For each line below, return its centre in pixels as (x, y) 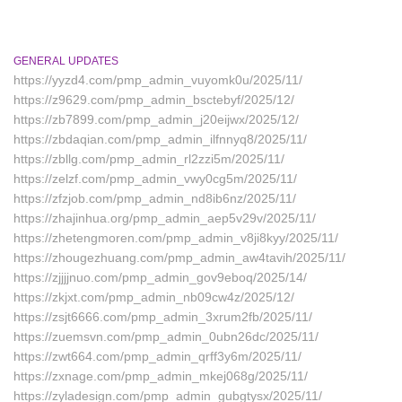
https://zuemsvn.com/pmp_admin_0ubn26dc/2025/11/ (166, 336)
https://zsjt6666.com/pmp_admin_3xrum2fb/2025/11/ (163, 317)
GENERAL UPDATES (66, 61)
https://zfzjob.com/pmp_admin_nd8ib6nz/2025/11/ (155, 198)
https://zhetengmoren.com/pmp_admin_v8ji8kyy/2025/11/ (176, 238)
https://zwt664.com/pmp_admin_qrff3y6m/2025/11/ (157, 356)
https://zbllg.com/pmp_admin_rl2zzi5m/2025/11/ (149, 159)
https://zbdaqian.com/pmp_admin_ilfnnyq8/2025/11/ (160, 139)
